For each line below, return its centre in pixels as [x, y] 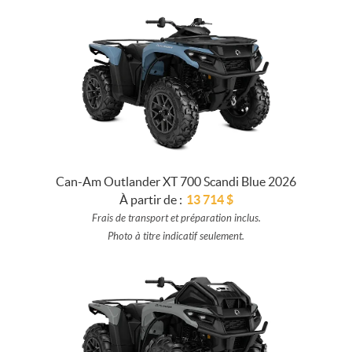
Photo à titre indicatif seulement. [176, 236]
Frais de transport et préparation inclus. [176, 218]
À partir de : [150, 199]
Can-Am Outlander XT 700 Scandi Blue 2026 [176, 181]
